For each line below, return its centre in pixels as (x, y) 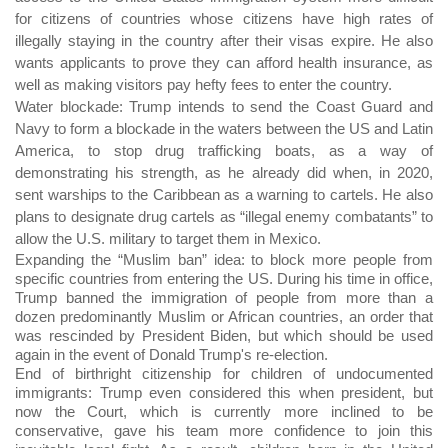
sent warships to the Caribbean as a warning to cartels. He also (224, 195)
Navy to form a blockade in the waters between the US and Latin (224, 129)
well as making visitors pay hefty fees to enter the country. (203, 85)
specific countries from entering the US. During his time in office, (224, 279)
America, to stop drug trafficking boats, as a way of (224, 151)
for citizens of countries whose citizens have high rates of (224, 19)
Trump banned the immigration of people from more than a (224, 298)
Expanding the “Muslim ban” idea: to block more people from (224, 260)
